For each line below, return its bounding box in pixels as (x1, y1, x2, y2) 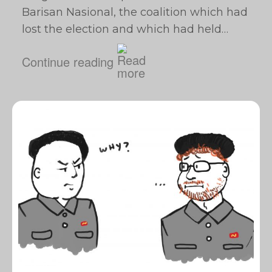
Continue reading (22, 52, 114, 70)
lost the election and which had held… (22, 22, 228, 36)
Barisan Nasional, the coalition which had (22, 5, 248, 19)
